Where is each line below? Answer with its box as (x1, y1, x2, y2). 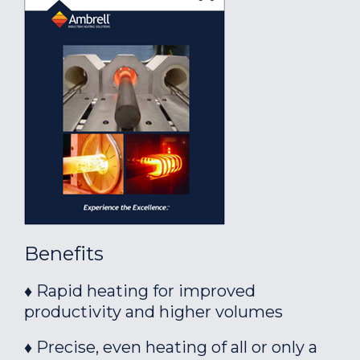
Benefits (24, 242, 104, 265)
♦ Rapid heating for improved (24, 281, 256, 301)
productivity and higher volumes (24, 302, 283, 321)
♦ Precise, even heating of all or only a (24, 337, 317, 357)
